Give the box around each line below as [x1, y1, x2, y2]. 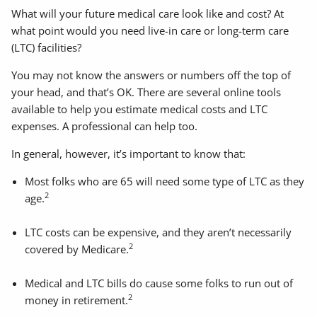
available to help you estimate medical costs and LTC [11, 102, 268, 117]
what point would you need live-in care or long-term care [11, 23, 289, 38]
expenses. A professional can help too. [11, 119, 198, 134]
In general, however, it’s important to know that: [11, 146, 246, 161]
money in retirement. [24, 293, 128, 308]
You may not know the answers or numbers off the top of [11, 68, 292, 83]
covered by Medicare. [24, 242, 129, 257]
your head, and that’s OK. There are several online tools [11, 85, 282, 100]
